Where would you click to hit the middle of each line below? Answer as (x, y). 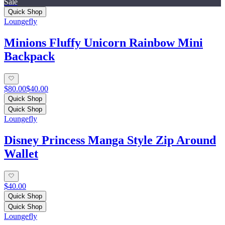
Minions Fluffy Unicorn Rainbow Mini (103, 42)
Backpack (29, 56)
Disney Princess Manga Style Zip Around (110, 140)
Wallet (21, 154)
